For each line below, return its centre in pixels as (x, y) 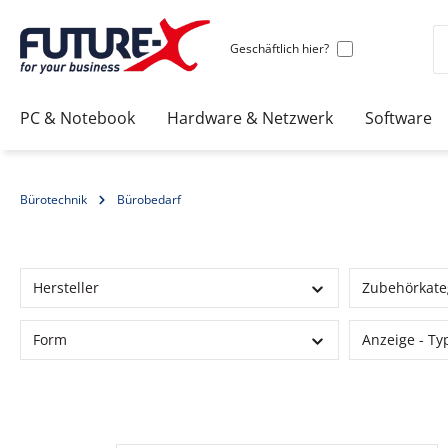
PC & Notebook (77, 117)
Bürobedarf (149, 200)
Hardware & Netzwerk (250, 117)
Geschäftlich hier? (279, 48)
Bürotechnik (53, 200)
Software (398, 117)
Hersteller (66, 288)
